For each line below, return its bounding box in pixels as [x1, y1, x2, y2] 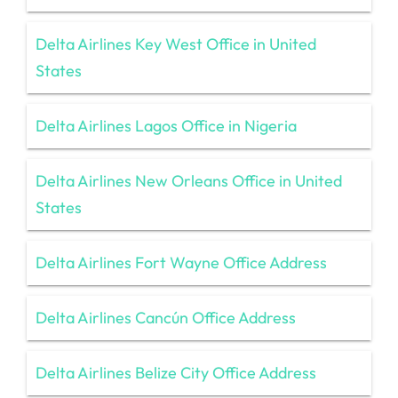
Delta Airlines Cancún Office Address [36, 306, 296, 328]
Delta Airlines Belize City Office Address [36, 362, 316, 383]
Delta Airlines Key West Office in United [36, 33, 316, 54]
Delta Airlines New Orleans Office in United [36, 170, 342, 191]
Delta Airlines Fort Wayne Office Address [36, 251, 327, 273]
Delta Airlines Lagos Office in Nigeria [36, 115, 297, 136]
